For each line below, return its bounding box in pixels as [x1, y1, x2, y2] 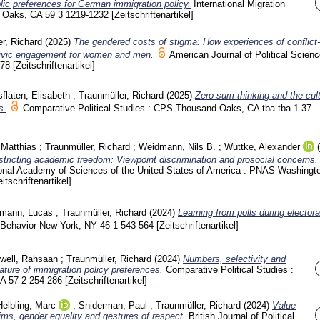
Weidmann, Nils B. [139, 141, 216, 152]
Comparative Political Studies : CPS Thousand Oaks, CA [23, 102, 262, 114]
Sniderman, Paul [79, 299, 147, 311]
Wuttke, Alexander [224, 141, 300, 152]
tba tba [262, 102, 294, 114]
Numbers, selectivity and [183, 254, 286, 265]
